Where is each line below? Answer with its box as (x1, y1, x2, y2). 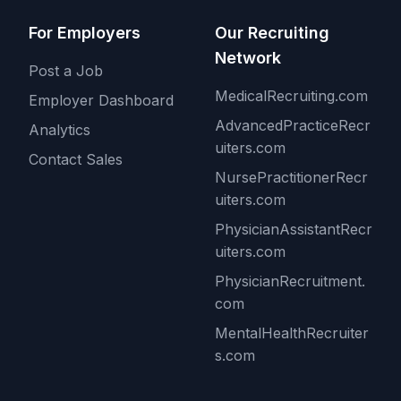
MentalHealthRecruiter (215, 324, 369, 342)
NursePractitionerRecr (215, 168, 368, 186)
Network (215, 48, 281, 67)
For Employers (29, 23, 141, 42)
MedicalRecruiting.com (215, 87, 368, 105)
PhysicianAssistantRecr (215, 220, 372, 238)
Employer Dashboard (29, 91, 174, 109)
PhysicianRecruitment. (215, 272, 365, 290)
